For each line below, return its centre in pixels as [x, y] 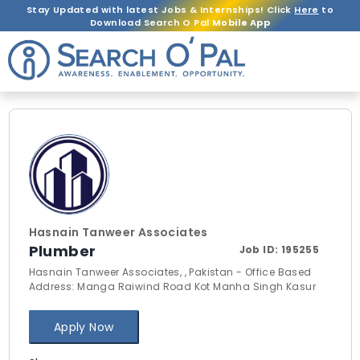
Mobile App [241, 22]
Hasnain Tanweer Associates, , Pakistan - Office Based [170, 272]
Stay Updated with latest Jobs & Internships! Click [160, 9]
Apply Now [84, 327]
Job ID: [260, 250]
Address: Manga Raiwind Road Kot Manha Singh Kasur [172, 286]
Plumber [62, 251]
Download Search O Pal [151, 22]
